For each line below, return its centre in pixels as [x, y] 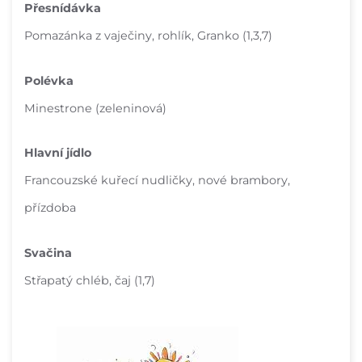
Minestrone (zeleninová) [95, 108]
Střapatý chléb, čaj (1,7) [90, 281]
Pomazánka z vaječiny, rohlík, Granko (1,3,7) [148, 36]
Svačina [48, 253]
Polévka [49, 80]
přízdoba [50, 208]
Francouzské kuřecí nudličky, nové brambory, [157, 181]
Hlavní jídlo [58, 153]
